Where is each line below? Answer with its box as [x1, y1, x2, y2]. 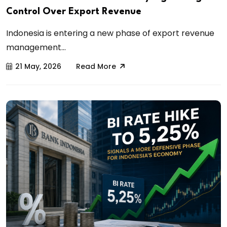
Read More [76, 61, 116, 71]
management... [6, 41, 66, 53]
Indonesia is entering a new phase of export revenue [6, 27, 214, 39]
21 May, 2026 [15, 61, 61, 71]
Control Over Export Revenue [6, 7, 141, 16]
